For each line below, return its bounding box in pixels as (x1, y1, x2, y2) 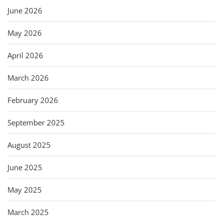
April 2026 (7, 50, 43, 60)
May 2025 (7, 184, 42, 195)
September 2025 (7, 117, 65, 127)
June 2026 (7, 5, 42, 15)
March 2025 (7, 207, 49, 217)
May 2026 (7, 27, 42, 38)
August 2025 (7, 139, 51, 150)
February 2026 (7, 95, 58, 105)
